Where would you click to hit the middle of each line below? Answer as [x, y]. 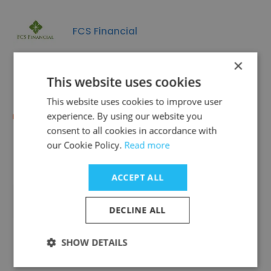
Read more [147, 145]
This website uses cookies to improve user [135, 101]
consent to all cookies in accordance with [132, 130]
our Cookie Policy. [86, 145]
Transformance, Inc [120, 201]
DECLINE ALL [138, 210]
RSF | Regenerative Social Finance [155, 116]
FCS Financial [105, 31]
